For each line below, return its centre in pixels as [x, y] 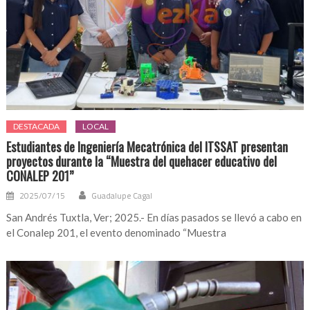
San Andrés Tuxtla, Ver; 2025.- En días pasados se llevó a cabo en [154, 218]
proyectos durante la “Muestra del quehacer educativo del [142, 162]
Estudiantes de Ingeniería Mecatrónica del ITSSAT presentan [147, 147]
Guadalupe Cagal [122, 196]
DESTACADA [37, 127]
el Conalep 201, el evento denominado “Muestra [117, 233]
